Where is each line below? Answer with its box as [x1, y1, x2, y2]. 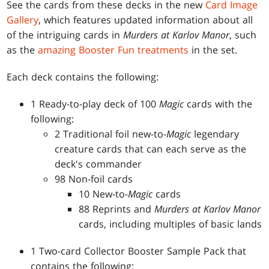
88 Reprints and [79, 202, 155, 216]
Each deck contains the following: [7, 70, 159, 83]
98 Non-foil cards [55, 172, 133, 186]
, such [229, 28, 257, 41]
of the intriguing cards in [7, 28, 124, 41]
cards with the [184, 97, 253, 110]
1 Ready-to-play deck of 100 [31, 97, 160, 110]
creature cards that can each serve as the [55, 142, 247, 156]
